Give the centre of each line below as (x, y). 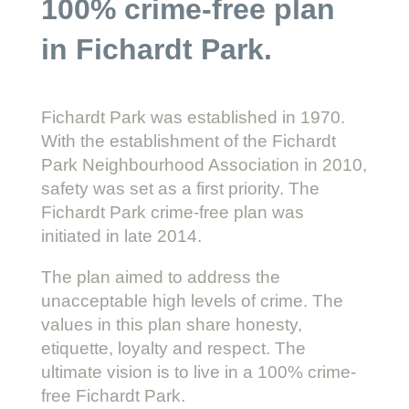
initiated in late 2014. (121, 236)
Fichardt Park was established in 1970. (193, 117)
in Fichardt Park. (156, 49)
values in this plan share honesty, (171, 324)
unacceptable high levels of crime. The (192, 300)
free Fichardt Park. (113, 395)
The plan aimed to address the (160, 277)
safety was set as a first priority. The (180, 188)
